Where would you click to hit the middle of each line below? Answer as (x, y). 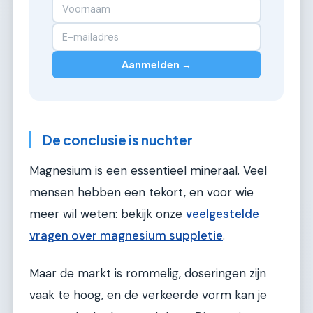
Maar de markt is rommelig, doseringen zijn (148, 273)
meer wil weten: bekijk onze (108, 214)
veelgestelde (223, 214)
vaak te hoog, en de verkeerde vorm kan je (148, 294)
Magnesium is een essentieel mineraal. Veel (148, 171)
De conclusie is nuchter (118, 139)
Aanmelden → (156, 65)
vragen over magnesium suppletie (126, 236)
